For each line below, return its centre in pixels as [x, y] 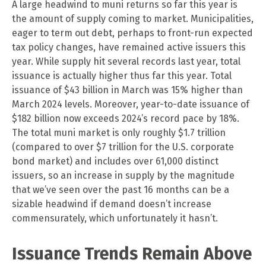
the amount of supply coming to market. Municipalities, [133, 18]
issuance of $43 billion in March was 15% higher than [127, 90]
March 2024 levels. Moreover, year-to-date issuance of [131, 104]
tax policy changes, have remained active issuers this [129, 47]
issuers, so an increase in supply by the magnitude [123, 175]
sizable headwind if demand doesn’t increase [112, 204]
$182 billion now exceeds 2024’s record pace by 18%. [126, 118]
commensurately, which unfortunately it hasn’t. [115, 218]
